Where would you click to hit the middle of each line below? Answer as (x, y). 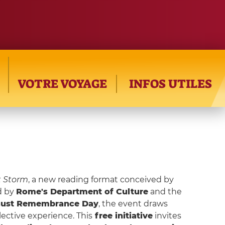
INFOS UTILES (170, 84)
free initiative (122, 216)
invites (167, 216)
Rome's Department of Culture (82, 192)
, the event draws (133, 204)
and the (165, 192)
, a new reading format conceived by (101, 180)
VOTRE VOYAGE (63, 84)
